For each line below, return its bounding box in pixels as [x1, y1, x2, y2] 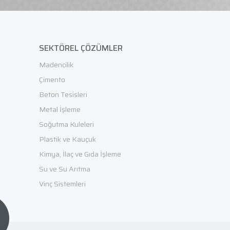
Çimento [39, 74, 65, 85]
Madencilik [39, 59, 73, 70]
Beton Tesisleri [39, 89, 87, 100]
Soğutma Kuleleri [39, 119, 94, 130]
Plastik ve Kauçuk [39, 133, 96, 145]
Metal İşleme [39, 104, 81, 115]
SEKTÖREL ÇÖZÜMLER [39, 42, 123, 54]
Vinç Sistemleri [39, 178, 86, 189]
